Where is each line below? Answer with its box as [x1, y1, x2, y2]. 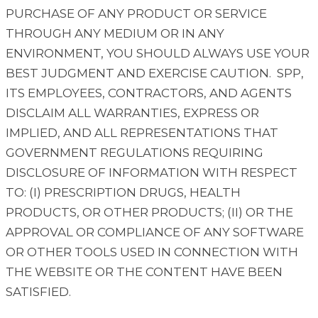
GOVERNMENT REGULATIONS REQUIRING [6, 146, 263, 160]
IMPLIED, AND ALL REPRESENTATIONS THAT [6, 126, 278, 141]
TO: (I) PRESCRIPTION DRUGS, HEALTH [6, 185, 241, 200]
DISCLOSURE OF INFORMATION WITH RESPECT [6, 165, 297, 180]
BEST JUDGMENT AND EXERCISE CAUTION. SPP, [6, 66, 304, 81]
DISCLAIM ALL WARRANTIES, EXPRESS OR [6, 106, 259, 121]
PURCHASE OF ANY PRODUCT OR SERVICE [6, 6, 267, 21]
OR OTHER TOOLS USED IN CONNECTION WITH [6, 245, 298, 260]
